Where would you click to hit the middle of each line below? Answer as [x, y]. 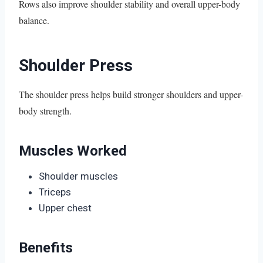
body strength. [45, 110]
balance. [34, 20]
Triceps [55, 192]
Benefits [46, 247]
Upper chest [65, 208]
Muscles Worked [73, 151]
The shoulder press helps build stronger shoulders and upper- [131, 94]
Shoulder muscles [78, 176]
